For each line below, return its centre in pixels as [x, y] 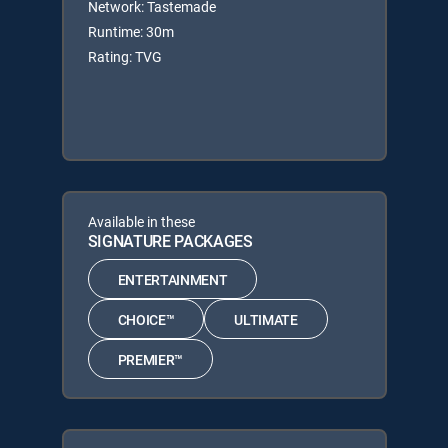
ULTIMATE [266, 319]
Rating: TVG [124, 56]
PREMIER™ [150, 359]
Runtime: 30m [130, 31]
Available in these [141, 221]
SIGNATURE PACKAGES [170, 241]
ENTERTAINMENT [172, 279]
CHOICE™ [146, 319]
